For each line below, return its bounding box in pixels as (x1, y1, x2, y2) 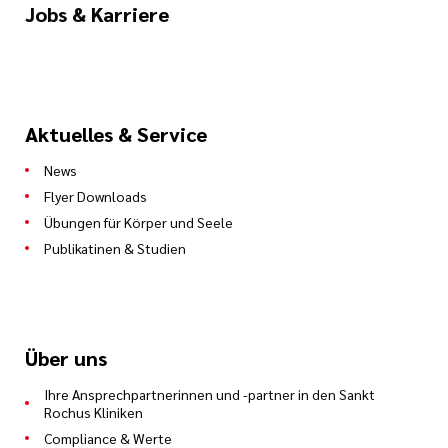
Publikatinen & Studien (44, 239, 186, 258)
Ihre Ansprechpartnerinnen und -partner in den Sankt (43, 385, 375, 404)
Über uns (25, 345, 107, 372)
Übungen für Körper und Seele (44, 213, 233, 232)
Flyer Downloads (44, 187, 147, 206)
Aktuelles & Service (25, 121, 207, 148)
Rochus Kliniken (43, 403, 143, 422)
